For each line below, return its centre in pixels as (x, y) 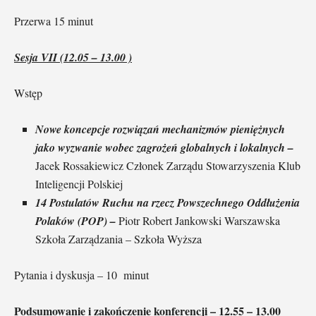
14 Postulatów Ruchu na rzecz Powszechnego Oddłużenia (168, 202)
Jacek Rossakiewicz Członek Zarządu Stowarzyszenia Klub (168, 165)
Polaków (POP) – (77, 220)
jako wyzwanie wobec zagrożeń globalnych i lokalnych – (164, 147)
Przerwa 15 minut (54, 20)
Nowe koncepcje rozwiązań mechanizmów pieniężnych (160, 129)
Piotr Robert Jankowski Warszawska (199, 220)
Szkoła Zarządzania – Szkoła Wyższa (119, 238)
